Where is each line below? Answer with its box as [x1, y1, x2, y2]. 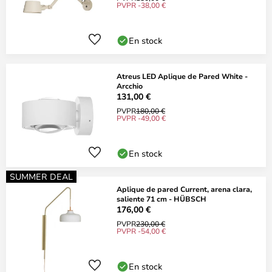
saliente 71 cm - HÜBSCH [117, 194, 206, 203]
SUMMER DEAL [10, 171, 73, 182]
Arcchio [117, 81, 143, 90]
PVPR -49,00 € [117, 113, 166, 123]
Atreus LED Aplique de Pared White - [117, 71, 248, 81]
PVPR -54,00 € [117, 226, 166, 236]
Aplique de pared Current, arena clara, [117, 184, 252, 194]
